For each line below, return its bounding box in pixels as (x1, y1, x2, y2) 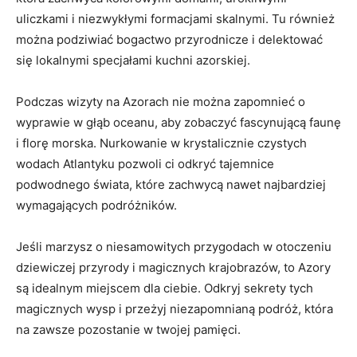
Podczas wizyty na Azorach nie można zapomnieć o (16, 93, 305, 109)
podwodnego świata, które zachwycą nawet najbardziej (16, 176, 326, 192)
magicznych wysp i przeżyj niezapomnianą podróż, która (16, 300, 333, 316)
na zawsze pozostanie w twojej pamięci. (16, 321, 241, 337)
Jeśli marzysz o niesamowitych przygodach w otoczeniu (16, 238, 331, 254)
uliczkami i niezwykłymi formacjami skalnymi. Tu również (16, 10, 335, 26)
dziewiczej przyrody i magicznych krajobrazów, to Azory (16, 259, 331, 275)
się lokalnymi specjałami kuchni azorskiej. (16, 52, 250, 68)
